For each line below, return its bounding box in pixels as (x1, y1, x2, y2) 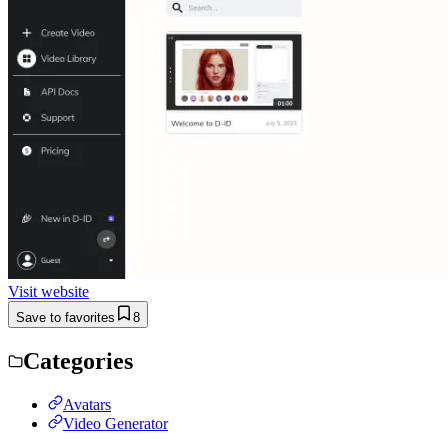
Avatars (63, 395, 111, 413)
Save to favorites (16, 309, 115, 325)
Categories (23, 347, 133, 374)
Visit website (8, 282, 89, 300)
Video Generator (63, 414, 168, 432)
